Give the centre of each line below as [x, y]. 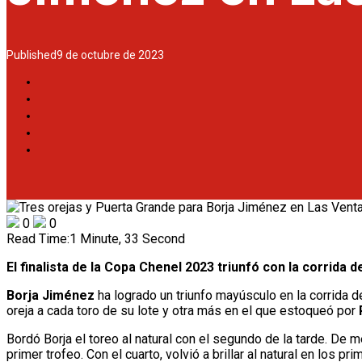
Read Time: [38, 239]
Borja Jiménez [51, 296]
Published [32, 55]
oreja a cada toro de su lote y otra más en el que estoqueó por [183, 311]
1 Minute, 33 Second [127, 239]
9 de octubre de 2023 [110, 55]
